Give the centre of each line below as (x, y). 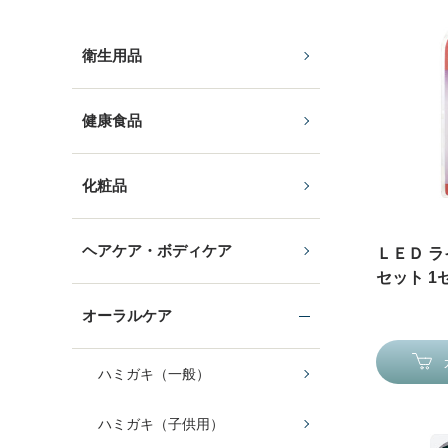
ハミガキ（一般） (154, 373)
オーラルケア (127, 315)
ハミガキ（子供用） (161, 423)
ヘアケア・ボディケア (157, 250)
